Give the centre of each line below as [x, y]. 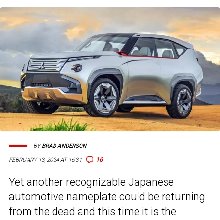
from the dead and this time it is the [93, 212]
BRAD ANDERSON [64, 146]
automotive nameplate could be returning [107, 197]
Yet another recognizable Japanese [91, 182]
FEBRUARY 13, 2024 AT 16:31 [45, 160]
